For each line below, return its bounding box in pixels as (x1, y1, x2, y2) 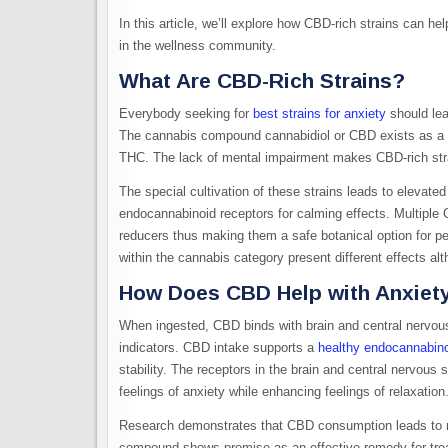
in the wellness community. (119, 38, 276, 53)
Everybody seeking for (119, 106, 253, 122)
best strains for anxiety (253, 106, 386, 122)
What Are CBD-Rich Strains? (119, 68, 405, 92)
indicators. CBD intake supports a (119, 340, 318, 356)
